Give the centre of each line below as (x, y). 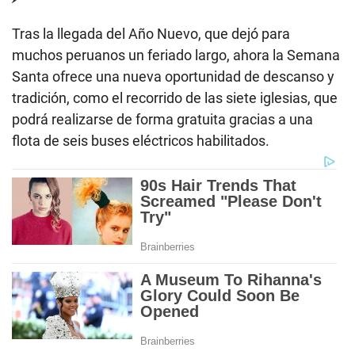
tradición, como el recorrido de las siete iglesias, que (175, 97)
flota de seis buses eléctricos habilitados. (141, 140)
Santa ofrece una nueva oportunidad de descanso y (173, 76)
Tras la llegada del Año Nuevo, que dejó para (151, 33)
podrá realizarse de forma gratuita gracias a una (162, 119)
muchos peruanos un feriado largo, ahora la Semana (176, 55)
